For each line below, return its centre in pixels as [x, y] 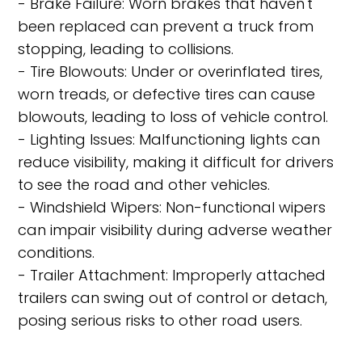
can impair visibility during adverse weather [175, 230]
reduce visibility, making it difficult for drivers [176, 162]
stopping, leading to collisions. [126, 49]
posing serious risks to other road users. [160, 320]
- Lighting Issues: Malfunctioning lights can [169, 139]
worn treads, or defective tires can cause [167, 94]
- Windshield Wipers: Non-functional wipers [172, 207]
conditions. [57, 253]
